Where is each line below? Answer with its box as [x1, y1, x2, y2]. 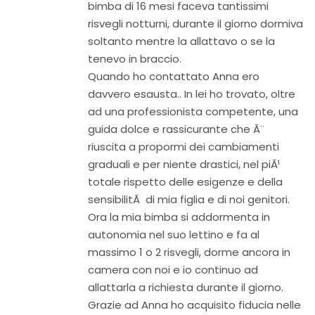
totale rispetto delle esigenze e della [88, 174, 283, 189]
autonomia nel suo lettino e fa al [88, 227, 259, 242]
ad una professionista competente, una [88, 104, 298, 119]
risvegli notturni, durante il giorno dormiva [88, 16, 303, 31]
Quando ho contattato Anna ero [88, 69, 259, 84]
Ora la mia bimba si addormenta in [88, 210, 270, 224]
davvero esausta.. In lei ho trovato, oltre [88, 86, 295, 101]
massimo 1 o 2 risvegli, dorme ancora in [88, 245, 290, 259]
